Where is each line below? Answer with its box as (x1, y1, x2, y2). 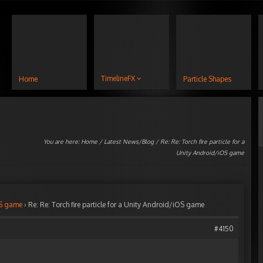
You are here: (43, 138, 81, 145)
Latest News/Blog (104, 138, 154, 145)
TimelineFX (101, 74, 135, 83)
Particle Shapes (183, 75, 231, 83)
